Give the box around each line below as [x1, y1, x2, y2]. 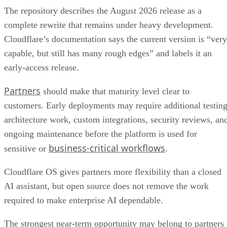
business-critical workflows [49, 142, 165, 155]
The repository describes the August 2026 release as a [4, 6, 202, 16]
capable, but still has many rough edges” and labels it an [4, 48, 212, 59]
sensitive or [4, 143, 49, 154]
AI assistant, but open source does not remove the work [4, 181, 209, 192]
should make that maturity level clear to [41, 86, 190, 97]
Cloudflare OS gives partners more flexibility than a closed [4, 167, 221, 177]
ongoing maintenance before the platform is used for [4, 129, 197, 139]
